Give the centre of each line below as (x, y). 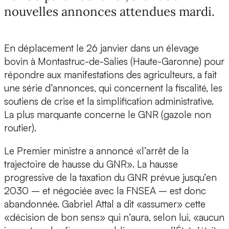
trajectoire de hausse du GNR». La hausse (91, 164)
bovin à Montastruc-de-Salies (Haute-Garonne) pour (114, 62)
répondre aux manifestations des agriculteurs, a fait (110, 75)
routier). (21, 128)
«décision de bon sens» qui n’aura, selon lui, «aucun (114, 217)
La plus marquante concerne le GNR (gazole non (108, 115)
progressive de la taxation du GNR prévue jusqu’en (110, 178)
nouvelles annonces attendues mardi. (109, 12)
